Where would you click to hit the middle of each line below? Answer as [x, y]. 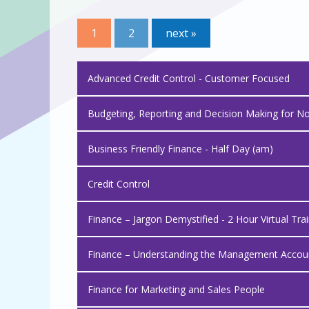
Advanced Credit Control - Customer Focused [189, 78]
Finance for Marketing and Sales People [176, 289]
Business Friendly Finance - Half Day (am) [180, 149]
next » [181, 33]
